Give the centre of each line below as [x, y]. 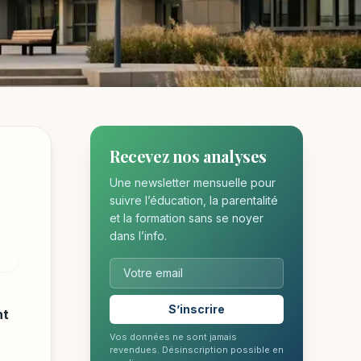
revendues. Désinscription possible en [197, 350]
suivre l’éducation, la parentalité [194, 200]
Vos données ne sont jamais [173, 337]
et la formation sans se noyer [187, 218]
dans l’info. [138, 236]
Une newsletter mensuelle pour [193, 183]
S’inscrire [197, 309]
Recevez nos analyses [188, 156]
